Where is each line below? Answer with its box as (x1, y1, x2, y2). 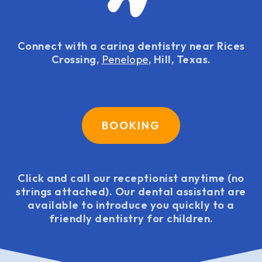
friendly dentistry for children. (49, 211, 213, 225)
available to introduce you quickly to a (27, 198, 235, 212)
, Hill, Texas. (148, 53, 211, 66)
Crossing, (51, 53, 102, 66)
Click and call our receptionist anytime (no (18, 171, 244, 185)
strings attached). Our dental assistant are (16, 184, 246, 198)
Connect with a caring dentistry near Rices (17, 39, 245, 53)
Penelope (101, 53, 149, 66)
